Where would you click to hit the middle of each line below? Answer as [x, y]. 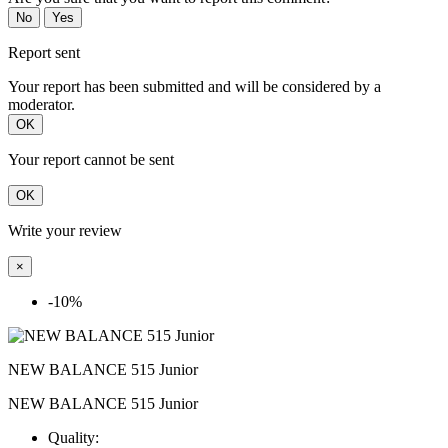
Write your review [65, 230]
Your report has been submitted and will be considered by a [194, 86]
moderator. [41, 104]
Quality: [73, 437]
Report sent [44, 52]
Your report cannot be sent [91, 159]
